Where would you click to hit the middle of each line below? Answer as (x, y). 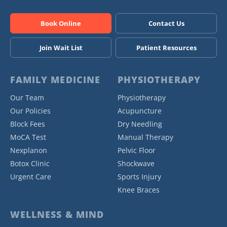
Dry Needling (140, 124)
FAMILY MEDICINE (55, 79)
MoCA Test (28, 137)
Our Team (27, 97)
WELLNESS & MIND (57, 214)
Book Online (61, 23)
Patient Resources (166, 47)
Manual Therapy (145, 137)
